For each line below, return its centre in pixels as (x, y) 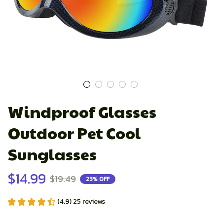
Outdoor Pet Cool (74, 132)
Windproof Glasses (82, 111)
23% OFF (98, 179)
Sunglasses (52, 154)
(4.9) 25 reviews (81, 202)
